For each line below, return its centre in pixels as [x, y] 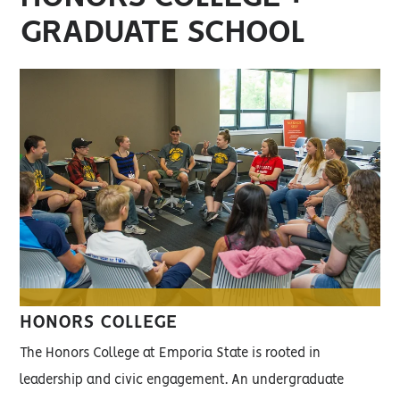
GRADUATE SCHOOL [162, 33]
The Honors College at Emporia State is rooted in [171, 354]
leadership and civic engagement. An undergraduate [182, 381]
